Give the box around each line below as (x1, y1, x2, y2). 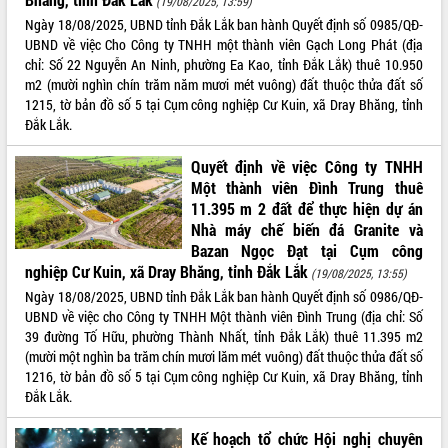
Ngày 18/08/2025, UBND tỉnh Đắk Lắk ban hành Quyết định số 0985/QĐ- (25, 14, 423, 34)
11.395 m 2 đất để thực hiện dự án (190, 197, 423, 219)
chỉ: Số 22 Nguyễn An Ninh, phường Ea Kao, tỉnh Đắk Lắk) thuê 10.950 (25, 54, 423, 74)
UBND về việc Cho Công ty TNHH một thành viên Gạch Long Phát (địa (25, 34, 423, 54)
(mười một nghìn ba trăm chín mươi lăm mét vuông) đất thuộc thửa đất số (25, 346, 423, 366)
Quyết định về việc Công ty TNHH (190, 155, 423, 177)
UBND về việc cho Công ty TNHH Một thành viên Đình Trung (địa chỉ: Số (25, 306, 423, 326)
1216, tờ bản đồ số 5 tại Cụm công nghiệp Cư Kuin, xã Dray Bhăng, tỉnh (25, 366, 423, 386)
